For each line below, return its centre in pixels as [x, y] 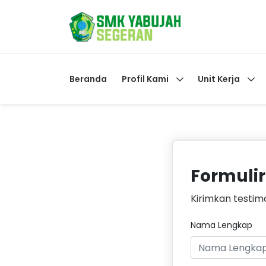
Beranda [88, 79]
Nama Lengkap [221, 225]
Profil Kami [145, 79]
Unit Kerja [219, 79]
